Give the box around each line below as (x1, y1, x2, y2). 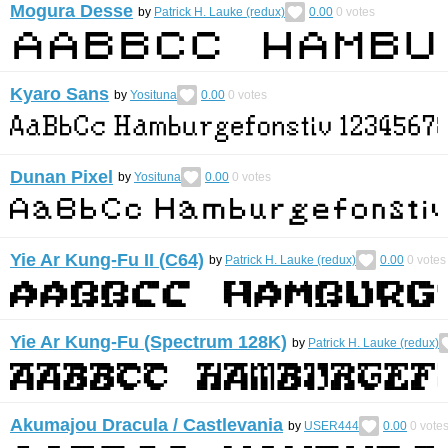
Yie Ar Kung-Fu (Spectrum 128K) (10, 332, 287, 353)
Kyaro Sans (10, 84, 109, 104)
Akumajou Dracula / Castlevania (10, 415, 283, 435)
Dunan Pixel (10, 166, 113, 187)
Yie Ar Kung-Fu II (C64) (10, 249, 204, 270)
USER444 (304, 418, 359, 433)
